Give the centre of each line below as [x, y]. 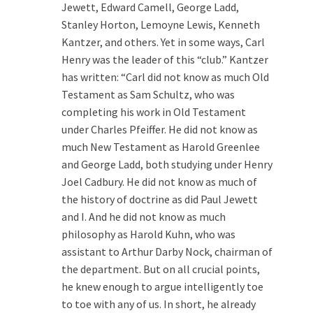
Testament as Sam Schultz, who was [148, 94]
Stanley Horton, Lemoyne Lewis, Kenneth [161, 24]
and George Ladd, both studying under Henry [167, 164]
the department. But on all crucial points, [161, 269]
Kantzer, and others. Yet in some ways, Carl [163, 42]
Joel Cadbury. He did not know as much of [159, 181]
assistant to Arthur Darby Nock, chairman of [167, 251]
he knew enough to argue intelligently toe [162, 286]
